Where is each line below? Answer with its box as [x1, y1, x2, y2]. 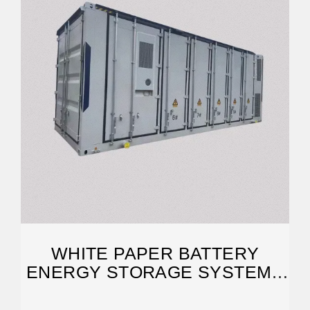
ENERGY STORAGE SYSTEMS [26, 262, 284, 282]
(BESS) [125, 281, 185, 300]
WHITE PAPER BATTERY [51, 244, 259, 263]
